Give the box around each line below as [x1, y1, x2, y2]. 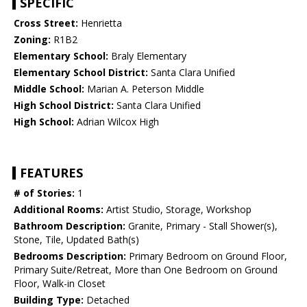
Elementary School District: [14, 66, 148, 79]
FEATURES [20, 164, 83, 182]
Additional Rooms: [14, 203, 103, 217]
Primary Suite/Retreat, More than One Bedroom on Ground [14, 263, 278, 277]
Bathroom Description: [14, 219, 125, 233]
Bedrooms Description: [14, 249, 126, 263]
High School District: [14, 99, 114, 112]
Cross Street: [14, 16, 78, 30]
